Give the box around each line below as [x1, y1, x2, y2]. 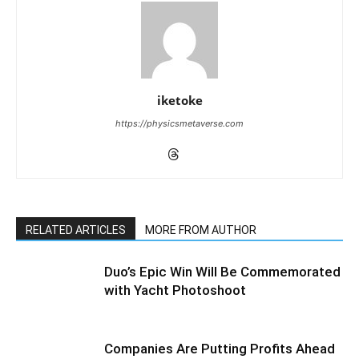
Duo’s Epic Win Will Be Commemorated [104, 264, 341, 280]
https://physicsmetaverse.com [115, 118, 244, 130]
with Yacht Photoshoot [104, 282, 246, 299]
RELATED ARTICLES [26, 224, 126, 237]
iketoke [156, 92, 203, 109]
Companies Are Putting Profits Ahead [104, 341, 335, 357]
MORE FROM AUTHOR [145, 224, 256, 237]
